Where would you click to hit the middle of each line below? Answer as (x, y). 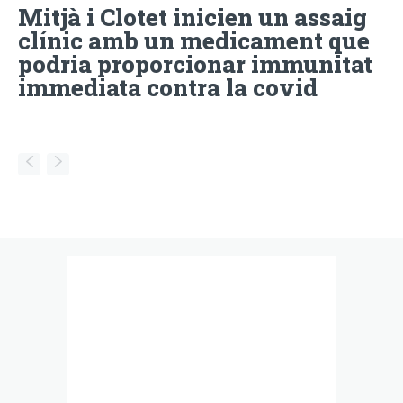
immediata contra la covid (168, 87)
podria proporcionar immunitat (195, 63)
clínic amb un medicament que (194, 40)
